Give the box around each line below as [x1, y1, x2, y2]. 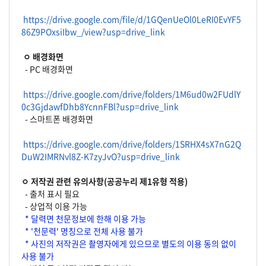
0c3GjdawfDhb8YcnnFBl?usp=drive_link [21, 100, 179, 112]
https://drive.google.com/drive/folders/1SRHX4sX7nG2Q [23, 138, 241, 150]
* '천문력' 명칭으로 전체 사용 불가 [21, 225, 143, 237]
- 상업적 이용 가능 [21, 200, 87, 212]
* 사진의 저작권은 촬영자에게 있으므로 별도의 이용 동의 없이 [21, 237, 236, 249]
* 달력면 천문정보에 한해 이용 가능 [25, 213, 146, 224]
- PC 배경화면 [21, 63, 73, 75]
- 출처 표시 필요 [21, 188, 80, 199]
